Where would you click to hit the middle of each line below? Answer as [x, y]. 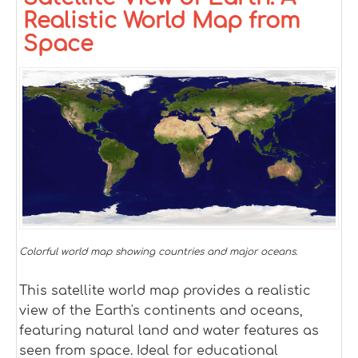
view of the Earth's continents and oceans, [161, 311]
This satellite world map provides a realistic [165, 291]
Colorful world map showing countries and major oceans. [159, 252]
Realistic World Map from [162, 20]
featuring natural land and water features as [169, 331]
